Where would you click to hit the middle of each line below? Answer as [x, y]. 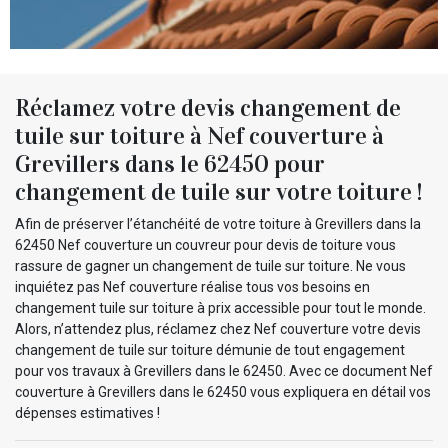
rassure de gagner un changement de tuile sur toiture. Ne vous [210, 265]
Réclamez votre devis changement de [208, 107]
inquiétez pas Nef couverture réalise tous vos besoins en [192, 286]
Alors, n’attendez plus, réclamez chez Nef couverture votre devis [218, 328]
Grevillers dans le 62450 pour [170, 163]
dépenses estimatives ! [87, 412]
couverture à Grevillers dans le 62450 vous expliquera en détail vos [223, 391]
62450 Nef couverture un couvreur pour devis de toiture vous [205, 244]
